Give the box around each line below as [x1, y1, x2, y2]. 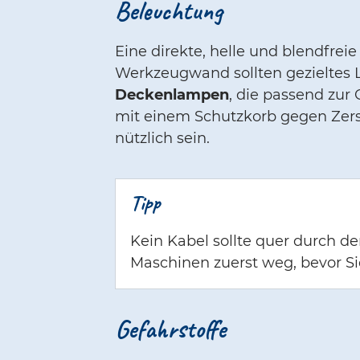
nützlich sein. [115, 129, 211, 147]
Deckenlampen [115, 85, 230, 104]
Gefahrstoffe [115, 312, 227, 346]
